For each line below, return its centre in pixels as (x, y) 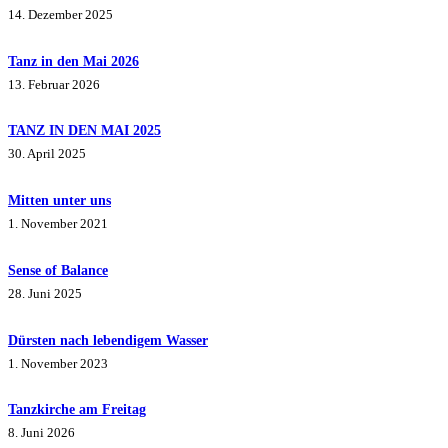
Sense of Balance (58, 269)
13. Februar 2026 (54, 84)
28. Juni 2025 (45, 293)
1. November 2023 (58, 363)
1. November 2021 (58, 224)
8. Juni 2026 (41, 433)
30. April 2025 (47, 154)
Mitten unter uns (59, 200)
